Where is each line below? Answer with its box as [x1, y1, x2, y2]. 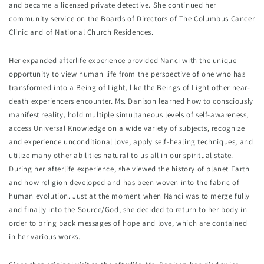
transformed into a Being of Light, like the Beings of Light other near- [9, 82, 250, 93]
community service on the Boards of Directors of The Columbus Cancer [9, 14, 255, 24]
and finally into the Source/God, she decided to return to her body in [9, 204, 247, 215]
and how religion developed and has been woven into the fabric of [9, 177, 240, 188]
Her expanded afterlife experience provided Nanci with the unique [9, 55, 237, 66]
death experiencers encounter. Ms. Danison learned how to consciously [9, 96, 253, 107]
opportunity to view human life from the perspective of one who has [9, 69, 246, 80]
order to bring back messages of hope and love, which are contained [9, 218, 247, 229]
